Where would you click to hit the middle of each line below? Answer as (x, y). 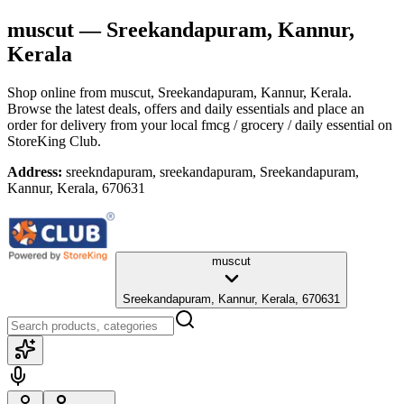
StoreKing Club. (54, 141)
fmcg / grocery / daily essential (288, 124)
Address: (35, 171)
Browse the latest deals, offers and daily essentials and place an (186, 108)
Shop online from (59, 92)
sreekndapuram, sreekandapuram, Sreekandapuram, (212, 171)
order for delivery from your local (102, 124)
